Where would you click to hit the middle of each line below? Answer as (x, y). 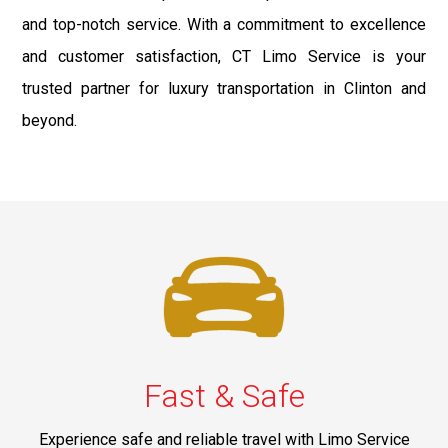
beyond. (50, 120)
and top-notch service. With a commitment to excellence (224, 24)
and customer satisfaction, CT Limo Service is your (224, 56)
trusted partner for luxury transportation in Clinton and (224, 88)
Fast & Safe (224, 395)
